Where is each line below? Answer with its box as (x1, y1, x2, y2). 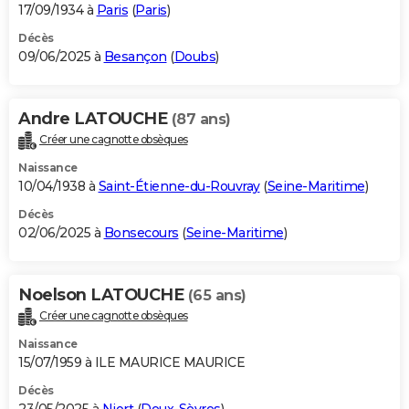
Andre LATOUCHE (18, 109, 172, 130)
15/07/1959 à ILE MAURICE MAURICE (18, 354, 245, 372)
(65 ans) (187, 287, 246, 305)
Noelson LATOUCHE (18, 285, 188, 306)
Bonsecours (103, 225, 179, 242)
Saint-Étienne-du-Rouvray (98, 178, 260, 195)
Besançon (103, 48, 167, 66)
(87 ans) (171, 110, 231, 129)
